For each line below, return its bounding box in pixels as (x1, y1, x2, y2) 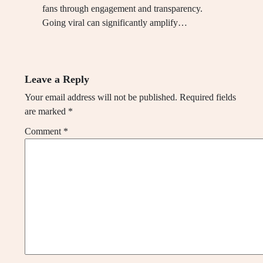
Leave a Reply (25, 73, 89, 85)
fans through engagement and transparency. (42, 3, 203, 14)
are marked (25, 106, 68, 116)
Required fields (180, 92, 236, 102)
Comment (25, 126, 63, 136)
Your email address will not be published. (25, 92, 177, 102)
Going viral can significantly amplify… (42, 17, 187, 28)
